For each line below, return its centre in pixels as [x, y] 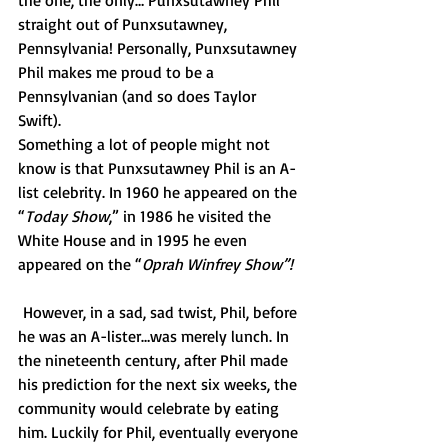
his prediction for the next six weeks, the [159, 384]
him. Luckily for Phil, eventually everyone [160, 432]
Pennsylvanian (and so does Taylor [139, 96]
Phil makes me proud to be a [118, 72]
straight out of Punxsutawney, [124, 24]
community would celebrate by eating [150, 408]
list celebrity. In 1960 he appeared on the [159, 192]
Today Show [67, 216]
